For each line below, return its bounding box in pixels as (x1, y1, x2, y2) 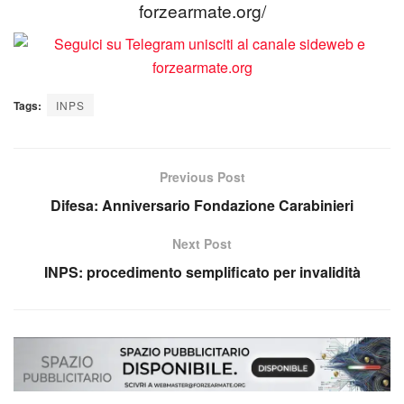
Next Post (172, 234, 232, 252)
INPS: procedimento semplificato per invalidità (43, 261, 361, 282)
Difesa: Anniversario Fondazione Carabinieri (50, 194, 353, 216)
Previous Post (159, 167, 245, 186)
